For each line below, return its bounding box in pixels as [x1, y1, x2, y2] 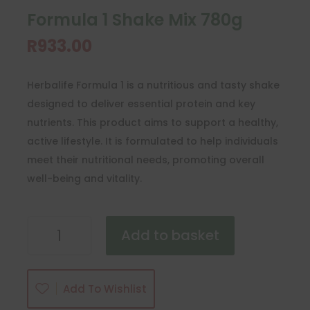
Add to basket [121, 226, 220, 246]
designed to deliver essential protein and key [26, 96, 255, 111]
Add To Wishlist [62, 281, 147, 296]
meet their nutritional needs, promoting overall [26, 152, 264, 167]
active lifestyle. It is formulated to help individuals [26, 134, 278, 148]
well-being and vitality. [26, 171, 142, 185]
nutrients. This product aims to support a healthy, [26, 115, 278, 129]
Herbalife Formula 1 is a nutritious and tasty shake [26, 77, 280, 92]
